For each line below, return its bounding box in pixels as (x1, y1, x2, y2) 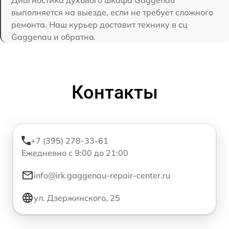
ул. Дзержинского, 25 (34, 193, 120, 203)
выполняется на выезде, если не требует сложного (11, 7, 213, 17)
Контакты (71, 82, 158, 103)
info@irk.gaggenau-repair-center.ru (34, 170, 170, 180)
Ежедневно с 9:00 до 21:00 (21, 148, 128, 158)
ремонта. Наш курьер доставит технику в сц (11, 19, 188, 30)
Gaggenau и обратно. (11, 32, 96, 42)
